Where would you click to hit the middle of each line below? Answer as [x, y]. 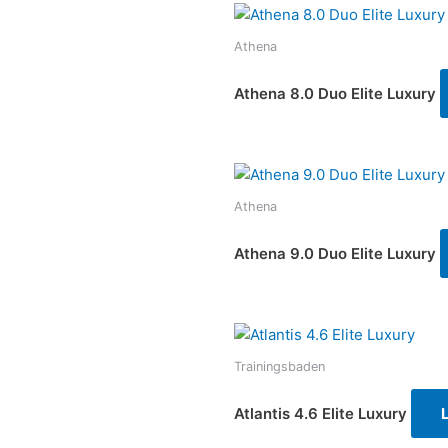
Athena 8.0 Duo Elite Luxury [335, 93]
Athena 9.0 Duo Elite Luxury [335, 253]
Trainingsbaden [279, 366]
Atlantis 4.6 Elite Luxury [320, 413]
